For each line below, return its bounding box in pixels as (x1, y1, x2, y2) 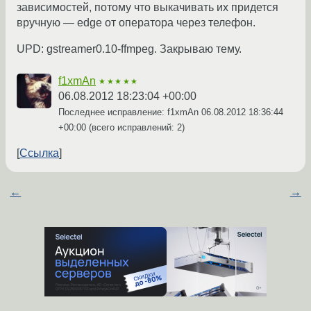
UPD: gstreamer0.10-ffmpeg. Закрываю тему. (17, 43, 242, 56)
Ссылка (19, 147, 59, 160)
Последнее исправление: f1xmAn (58, 107, 201, 118)
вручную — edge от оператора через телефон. (17, 17, 255, 29)
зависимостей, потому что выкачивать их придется (17, 1, 278, 14)
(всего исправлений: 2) (86, 122, 185, 133)
